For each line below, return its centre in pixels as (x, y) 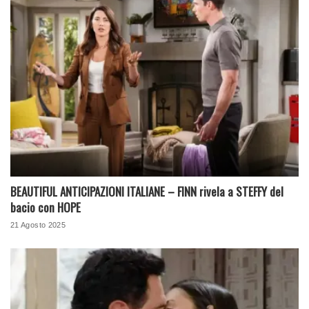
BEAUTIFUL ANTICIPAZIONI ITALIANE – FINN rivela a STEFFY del (147, 192)
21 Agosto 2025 (38, 225)
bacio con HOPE (46, 208)
